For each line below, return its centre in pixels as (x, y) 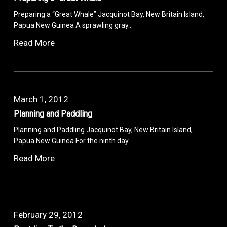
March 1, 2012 (41, 99)
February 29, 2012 (48, 215)
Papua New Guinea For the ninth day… (73, 141)
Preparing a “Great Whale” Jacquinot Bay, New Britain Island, (109, 14)
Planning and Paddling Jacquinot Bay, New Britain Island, (103, 129)
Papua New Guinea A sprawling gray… (73, 25)
